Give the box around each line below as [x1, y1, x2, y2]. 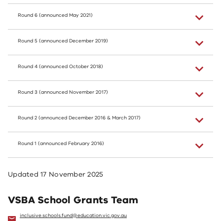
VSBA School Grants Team [8, 193, 139, 207]
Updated [8, 170, 41, 179]
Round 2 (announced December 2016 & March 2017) [18, 114, 141, 121]
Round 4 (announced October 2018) [18, 63, 103, 70]
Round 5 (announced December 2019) [18, 37, 108, 44]
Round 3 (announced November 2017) [18, 89, 108, 96]
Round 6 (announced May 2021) [18, 12, 93, 19]
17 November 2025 [40, 170, 104, 179]
